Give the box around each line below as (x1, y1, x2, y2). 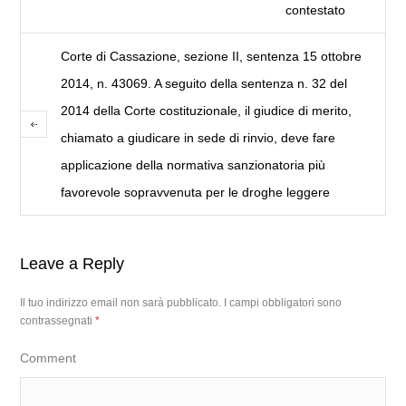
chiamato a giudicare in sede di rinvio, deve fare (61, 130, 336, 145)
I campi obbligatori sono (224, 296, 343, 309)
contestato (285, 3, 345, 17)
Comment (20, 351, 77, 365)
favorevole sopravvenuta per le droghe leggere (61, 185, 331, 199)
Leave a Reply (20, 255, 125, 273)
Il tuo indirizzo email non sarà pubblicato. (20, 296, 222, 309)
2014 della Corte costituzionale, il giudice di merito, (61, 103, 353, 118)
